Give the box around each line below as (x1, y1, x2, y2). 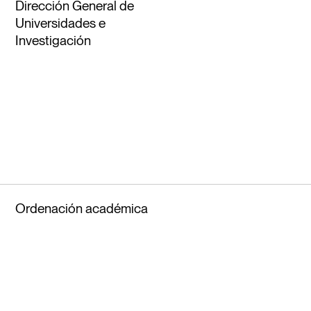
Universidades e (15, 15, 106, 31)
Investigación (15, 32, 92, 48)
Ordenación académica (15, 201, 149, 217)
